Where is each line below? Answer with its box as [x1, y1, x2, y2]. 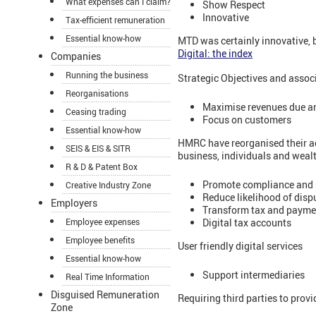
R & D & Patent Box [66, 161, 138, 173]
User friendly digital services [178, 239, 303, 253]
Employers [51, 196, 97, 210]
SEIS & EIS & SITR [66, 142, 130, 154]
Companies [51, 49, 101, 63]
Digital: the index [178, 47, 253, 61]
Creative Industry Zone [66, 179, 151, 191]
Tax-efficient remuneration [66, 14, 165, 26]
